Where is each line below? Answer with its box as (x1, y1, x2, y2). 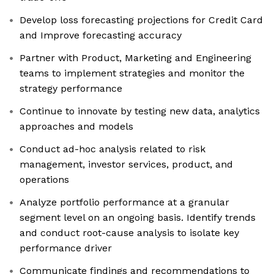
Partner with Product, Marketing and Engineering (20, 52, 251, 64)
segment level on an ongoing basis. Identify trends (20, 212, 256, 224)
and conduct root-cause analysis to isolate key (20, 227, 239, 239)
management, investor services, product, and (20, 158, 233, 171)
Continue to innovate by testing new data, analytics (20, 105, 260, 117)
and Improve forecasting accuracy (20, 29, 182, 42)
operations (20, 174, 69, 186)
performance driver (20, 242, 112, 254)
